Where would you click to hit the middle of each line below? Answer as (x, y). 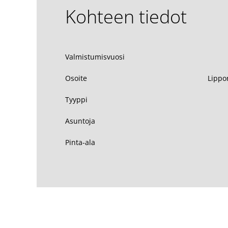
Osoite (76, 78)
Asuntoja (80, 121)
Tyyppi (76, 99)
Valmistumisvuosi (95, 56)
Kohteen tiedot (126, 16)
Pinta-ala (80, 142)
